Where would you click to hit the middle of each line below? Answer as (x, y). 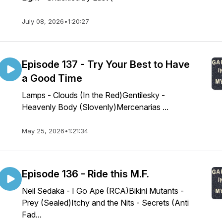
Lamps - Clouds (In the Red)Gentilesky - (93, 95)
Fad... (32, 215)
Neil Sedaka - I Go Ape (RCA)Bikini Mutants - (103, 191)
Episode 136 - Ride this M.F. (85, 174)
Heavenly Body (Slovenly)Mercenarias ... (95, 107)
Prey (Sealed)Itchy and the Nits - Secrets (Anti (105, 203)
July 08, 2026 (43, 21)
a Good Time (52, 78)
